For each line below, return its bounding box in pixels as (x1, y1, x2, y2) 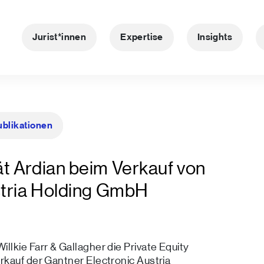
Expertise (120, 32, 163, 42)
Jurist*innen (32, 32, 87, 42)
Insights (197, 32, 233, 42)
